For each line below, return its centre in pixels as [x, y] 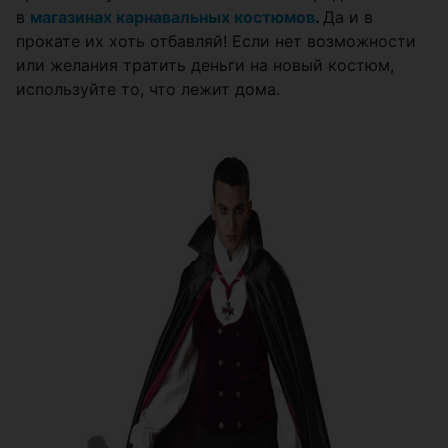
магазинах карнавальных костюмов [172, 17]
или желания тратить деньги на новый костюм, [205, 65]
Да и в [348, 17]
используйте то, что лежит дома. [150, 89]
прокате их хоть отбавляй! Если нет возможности [216, 41]
